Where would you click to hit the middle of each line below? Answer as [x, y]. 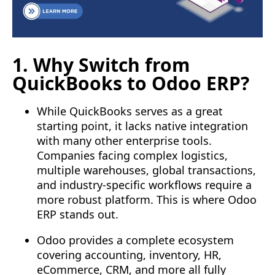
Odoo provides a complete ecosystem [135, 240]
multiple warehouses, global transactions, [146, 170]
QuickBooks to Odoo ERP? [131, 83]
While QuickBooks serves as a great [130, 111]
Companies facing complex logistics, [132, 156]
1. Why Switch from [101, 65]
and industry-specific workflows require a [144, 185]
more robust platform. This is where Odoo [147, 200]
